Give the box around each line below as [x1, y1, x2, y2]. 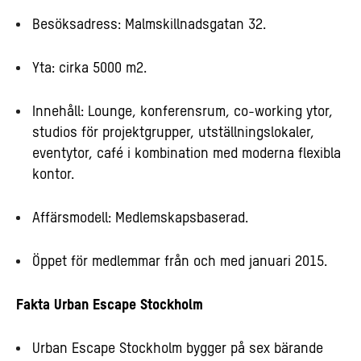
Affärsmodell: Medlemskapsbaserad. [32, 210, 248, 226]
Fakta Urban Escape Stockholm [16, 297, 203, 313]
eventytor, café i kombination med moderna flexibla [32, 146, 341, 161]
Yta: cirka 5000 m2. [32, 60, 147, 76]
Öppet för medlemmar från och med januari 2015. [32, 254, 327, 269]
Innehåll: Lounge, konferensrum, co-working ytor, [32, 104, 333, 119]
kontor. [32, 167, 74, 182]
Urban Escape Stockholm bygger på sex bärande [32, 341, 323, 356]
